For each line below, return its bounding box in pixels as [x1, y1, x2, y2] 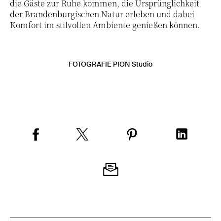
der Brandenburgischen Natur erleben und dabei [10, 8, 194, 20]
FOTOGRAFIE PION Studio [69, 59, 152, 69]
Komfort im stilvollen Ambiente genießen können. [10, 19, 200, 31]
